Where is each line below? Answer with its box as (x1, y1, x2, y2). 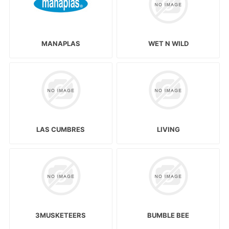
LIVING (156, 125, 180, 134)
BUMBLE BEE (147, 211, 190, 220)
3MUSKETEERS (35, 211, 86, 220)
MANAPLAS (41, 39, 80, 48)
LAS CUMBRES (36, 125, 85, 134)
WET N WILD (148, 39, 189, 48)
